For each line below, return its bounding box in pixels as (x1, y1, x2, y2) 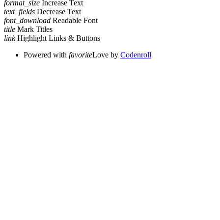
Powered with (24, 50, 69, 59)
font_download (4, 16, 51, 25)
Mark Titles (17, 25, 53, 33)
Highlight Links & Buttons (17, 33, 100, 42)
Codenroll (120, 50, 151, 59)
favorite (69, 50, 92, 59)
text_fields (4, 7, 35, 16)
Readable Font (53, 16, 98, 25)
